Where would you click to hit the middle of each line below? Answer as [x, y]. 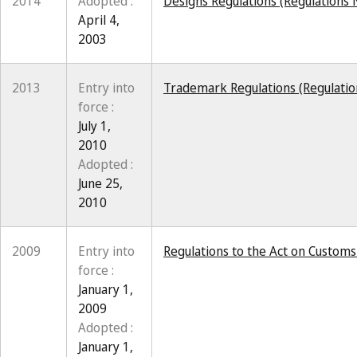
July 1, [94, 126]
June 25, [100, 183]
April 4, [99, 20]
